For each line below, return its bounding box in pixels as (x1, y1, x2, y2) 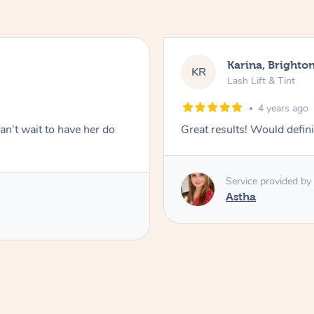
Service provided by (226, 174, 312, 188)
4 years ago (258, 102, 309, 116)
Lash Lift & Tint (227, 74, 296, 88)
